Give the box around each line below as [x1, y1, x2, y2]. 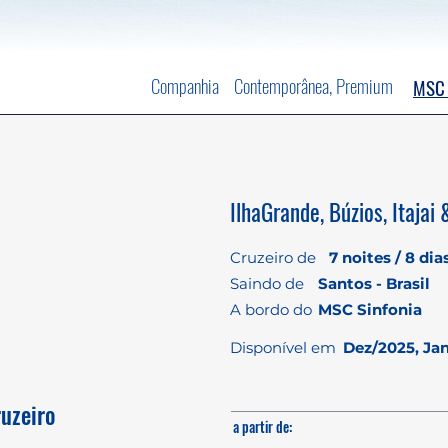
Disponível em [230, 338, 336, 357]
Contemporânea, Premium [234, 71, 393, 99]
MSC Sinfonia [318, 300, 422, 319]
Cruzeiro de [230, 248, 316, 267]
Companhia [151, 71, 219, 99]
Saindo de [230, 274, 304, 293]
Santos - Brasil [318, 274, 430, 293]
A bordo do [230, 300, 312, 319]
